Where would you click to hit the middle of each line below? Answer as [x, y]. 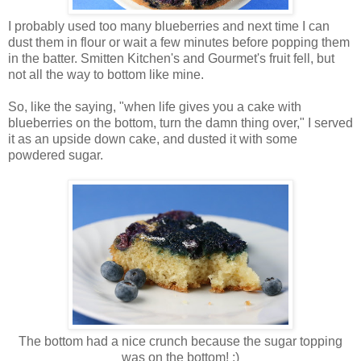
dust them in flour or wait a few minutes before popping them [179, 43]
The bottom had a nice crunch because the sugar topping [180, 342]
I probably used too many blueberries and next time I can [169, 27]
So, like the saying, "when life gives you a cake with [155, 107]
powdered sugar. [56, 156]
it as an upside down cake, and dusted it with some [153, 139]
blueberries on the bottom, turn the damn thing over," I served [180, 123]
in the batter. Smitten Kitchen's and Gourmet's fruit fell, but [171, 59]
